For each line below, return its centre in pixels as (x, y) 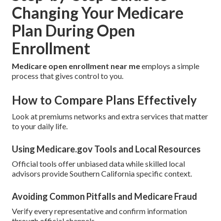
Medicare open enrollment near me (76, 66)
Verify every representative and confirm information (99, 211)
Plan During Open (74, 31)
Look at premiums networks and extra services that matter (110, 116)
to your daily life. (40, 126)
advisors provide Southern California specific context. (102, 174)
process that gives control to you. (68, 76)
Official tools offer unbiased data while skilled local (98, 164)
